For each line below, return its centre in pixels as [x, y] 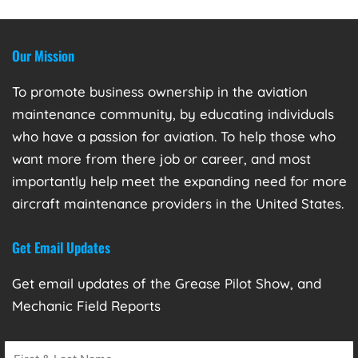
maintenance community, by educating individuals [173, 113]
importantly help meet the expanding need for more [179, 181]
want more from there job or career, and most [161, 158]
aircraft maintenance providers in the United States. [180, 203]
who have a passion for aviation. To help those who [174, 136]
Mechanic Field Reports [86, 305]
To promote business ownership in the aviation [160, 91]
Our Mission [43, 55]
